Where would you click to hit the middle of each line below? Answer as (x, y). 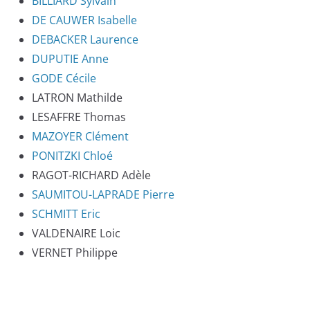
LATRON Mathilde (77, 98)
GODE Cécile (64, 79)
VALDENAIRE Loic (76, 234)
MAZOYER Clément (80, 137)
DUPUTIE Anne (70, 59)
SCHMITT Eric (66, 214)
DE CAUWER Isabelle (84, 20)
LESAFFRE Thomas (79, 117)
